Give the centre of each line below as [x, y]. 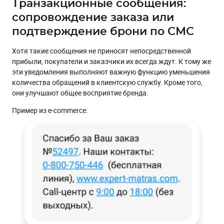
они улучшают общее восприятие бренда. [80, 92]
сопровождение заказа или [93, 17]
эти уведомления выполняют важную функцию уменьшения [111, 71]
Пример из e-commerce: [50, 110]
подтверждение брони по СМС [104, 31]
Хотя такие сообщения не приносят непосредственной [101, 50]
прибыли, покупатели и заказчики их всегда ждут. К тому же [111, 61]
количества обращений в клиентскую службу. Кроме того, [107, 82]
